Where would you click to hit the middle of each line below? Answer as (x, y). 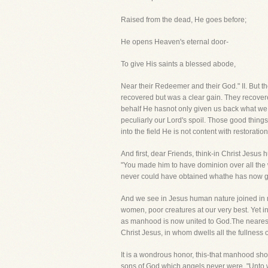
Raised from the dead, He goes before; (184, 20)
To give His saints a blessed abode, (178, 64)
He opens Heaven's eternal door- (175, 42)
